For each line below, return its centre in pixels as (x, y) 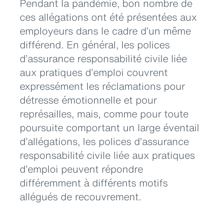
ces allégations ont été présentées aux (108, 17)
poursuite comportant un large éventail (110, 127)
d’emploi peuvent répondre (81, 169)
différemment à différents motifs (94, 183)
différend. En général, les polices (95, 44)
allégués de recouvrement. (80, 196)
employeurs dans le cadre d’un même (105, 31)
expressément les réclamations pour (102, 86)
